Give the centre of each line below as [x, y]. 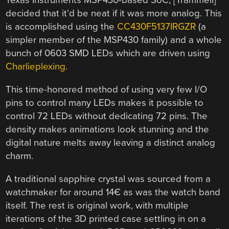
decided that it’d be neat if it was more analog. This [114, 14]
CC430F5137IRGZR [157, 27]
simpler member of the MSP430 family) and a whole [114, 40]
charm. [20, 156]
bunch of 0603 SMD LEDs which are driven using [108, 53]
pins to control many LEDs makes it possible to [105, 103]
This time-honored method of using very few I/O [107, 90]
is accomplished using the [62, 27]
